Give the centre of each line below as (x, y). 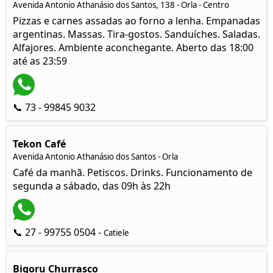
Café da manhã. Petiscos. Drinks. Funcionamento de (133, 172)
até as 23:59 (40, 61)
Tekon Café (39, 144)
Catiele (116, 233)
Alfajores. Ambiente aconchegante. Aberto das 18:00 (133, 48)
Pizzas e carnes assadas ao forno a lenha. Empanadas (136, 21)
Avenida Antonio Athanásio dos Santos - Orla (95, 157)
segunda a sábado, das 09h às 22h (92, 186)
